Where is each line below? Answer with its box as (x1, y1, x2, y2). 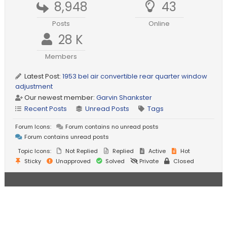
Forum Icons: (15, 123, 52, 131)
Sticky (23, 157, 42, 166)
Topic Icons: (18, 147, 52, 156)
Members (45, 52, 78, 62)
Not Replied (64, 147, 98, 156)
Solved (104, 157, 125, 166)
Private (138, 157, 159, 166)
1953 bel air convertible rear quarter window (62, 71, 208, 82)
